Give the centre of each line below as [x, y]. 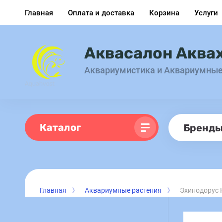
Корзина [164, 13]
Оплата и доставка [101, 13]
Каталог [60, 127]
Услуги [206, 13]
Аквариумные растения [123, 190]
